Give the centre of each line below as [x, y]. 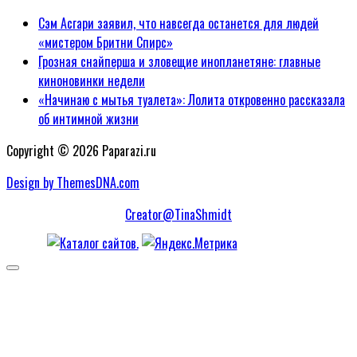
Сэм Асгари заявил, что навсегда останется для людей [178, 24]
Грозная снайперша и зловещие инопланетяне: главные [179, 62]
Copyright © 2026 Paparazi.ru [81, 151]
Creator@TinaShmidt [178, 215]
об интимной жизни [88, 119]
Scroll [25, 273]
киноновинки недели [92, 81]
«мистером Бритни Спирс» [106, 43]
